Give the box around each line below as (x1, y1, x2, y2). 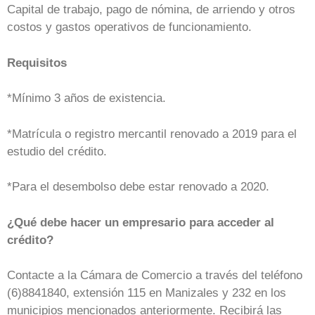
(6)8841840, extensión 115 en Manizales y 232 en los (7, 286, 286, 300)
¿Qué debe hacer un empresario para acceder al (7, 215, 274, 229)
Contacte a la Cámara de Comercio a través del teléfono (7, 269, 302, 283)
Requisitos (7, 56, 67, 70)
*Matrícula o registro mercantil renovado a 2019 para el (7, 127, 297, 141)
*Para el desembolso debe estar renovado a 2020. (7, 180, 269, 194)
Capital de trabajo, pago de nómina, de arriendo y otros (7, 3, 295, 17)
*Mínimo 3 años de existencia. (7, 91, 166, 105)
